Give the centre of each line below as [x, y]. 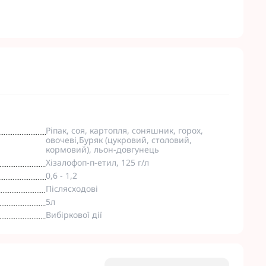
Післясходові [72, 189]
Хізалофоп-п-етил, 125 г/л [97, 162]
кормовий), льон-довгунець [102, 149]
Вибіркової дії [74, 215]
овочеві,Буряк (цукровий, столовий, [118, 140]
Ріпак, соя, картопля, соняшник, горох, [124, 130]
